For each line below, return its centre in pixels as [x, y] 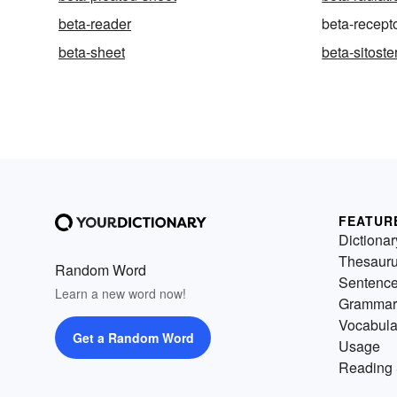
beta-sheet [92, 51]
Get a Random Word [133, 337]
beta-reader [95, 23]
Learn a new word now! [121, 293]
